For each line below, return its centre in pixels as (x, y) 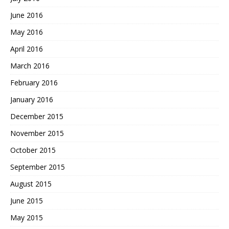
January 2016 (32, 99)
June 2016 (27, 15)
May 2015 (27, 217)
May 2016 (27, 32)
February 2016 (34, 82)
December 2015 (37, 116)
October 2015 (33, 150)
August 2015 (31, 184)
